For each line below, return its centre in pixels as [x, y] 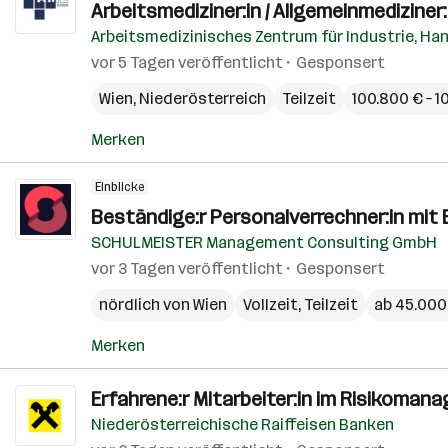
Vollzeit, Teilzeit [300, 304]
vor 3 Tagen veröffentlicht [187, 268]
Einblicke [119, 187]
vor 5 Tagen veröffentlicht [187, 62]
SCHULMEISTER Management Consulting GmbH [264, 242]
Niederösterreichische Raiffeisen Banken [242, 424]
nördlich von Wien [163, 304]
